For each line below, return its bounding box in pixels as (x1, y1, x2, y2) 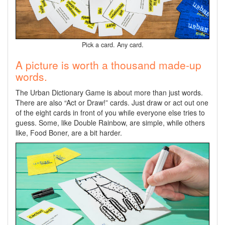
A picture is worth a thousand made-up (16, 57, 201, 73)
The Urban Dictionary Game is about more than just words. (16, 87, 203, 98)
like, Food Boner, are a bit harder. (16, 128, 122, 138)
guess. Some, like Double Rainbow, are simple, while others (16, 118, 205, 128)
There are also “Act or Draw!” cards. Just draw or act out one (16, 97, 208, 108)
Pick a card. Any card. (81, 40, 144, 50)
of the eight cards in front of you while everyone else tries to (16, 107, 205, 118)
